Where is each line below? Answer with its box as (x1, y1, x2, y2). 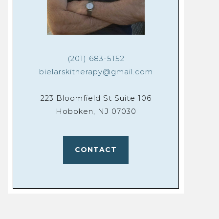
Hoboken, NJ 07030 (55, 107, 136, 116)
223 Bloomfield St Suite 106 (40, 93, 152, 103)
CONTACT (75, 145, 117, 154)
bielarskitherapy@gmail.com (39, 67, 153, 77)
